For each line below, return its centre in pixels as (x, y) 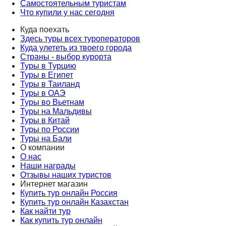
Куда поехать (45, 30)
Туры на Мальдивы (56, 111)
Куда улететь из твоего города (76, 48)
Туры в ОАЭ (43, 93)
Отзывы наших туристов (66, 175)
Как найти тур (45, 211)
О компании (42, 148)
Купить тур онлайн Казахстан (74, 202)
